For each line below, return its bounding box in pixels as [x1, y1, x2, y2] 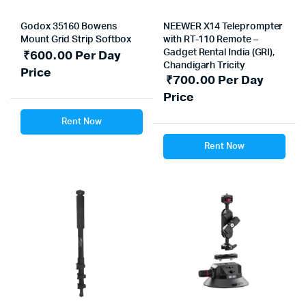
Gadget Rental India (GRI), [163, 48, 275, 57]
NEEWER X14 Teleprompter [163, 22, 283, 31]
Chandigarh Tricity [163, 61, 245, 70]
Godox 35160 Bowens [20, 22, 117, 31]
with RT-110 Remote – [163, 35, 258, 44]
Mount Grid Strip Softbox [20, 35, 132, 44]
